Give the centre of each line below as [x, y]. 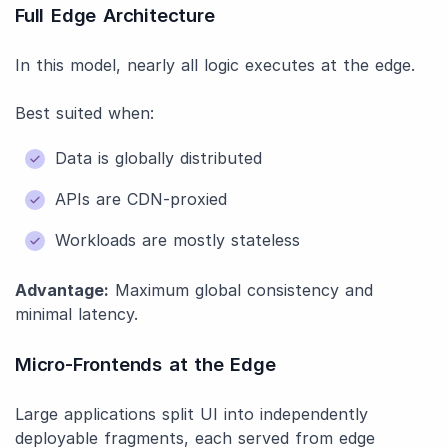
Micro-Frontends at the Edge [145, 364]
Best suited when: [84, 113]
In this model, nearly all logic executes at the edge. [215, 65]
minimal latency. [76, 314]
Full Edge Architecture [115, 15]
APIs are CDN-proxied [141, 199]
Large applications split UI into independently [191, 414]
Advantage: [62, 290]
